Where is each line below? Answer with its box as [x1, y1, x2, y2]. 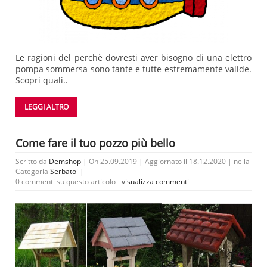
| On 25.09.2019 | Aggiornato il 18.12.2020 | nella [81, 156, 250, 167]
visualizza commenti [122, 176, 189, 187]
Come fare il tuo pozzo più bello [15, 136, 175, 151]
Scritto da [15, 156, 49, 167]
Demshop [49, 156, 81, 167]
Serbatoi [50, 166, 78, 177]
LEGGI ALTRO [24, 102, 69, 113]
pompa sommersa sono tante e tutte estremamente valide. [15, 63, 252, 75]
